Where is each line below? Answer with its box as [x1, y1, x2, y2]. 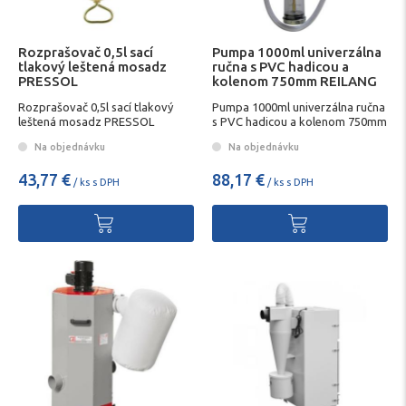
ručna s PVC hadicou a [212, 59, 349, 74]
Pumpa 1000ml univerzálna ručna [212, 101, 385, 114]
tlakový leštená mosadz [18, 59, 167, 74]
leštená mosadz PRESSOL [18, 115, 154, 129]
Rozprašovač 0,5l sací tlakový [18, 101, 173, 114]
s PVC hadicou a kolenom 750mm [212, 115, 387, 129]
